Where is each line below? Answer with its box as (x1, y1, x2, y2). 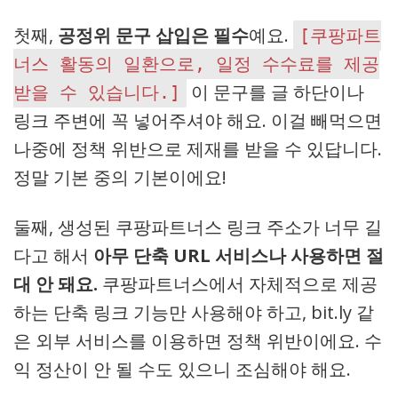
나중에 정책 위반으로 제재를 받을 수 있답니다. (13, 137, 382, 161)
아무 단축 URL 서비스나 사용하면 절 (93, 243, 384, 267)
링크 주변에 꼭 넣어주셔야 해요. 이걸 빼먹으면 (13, 108, 382, 132)
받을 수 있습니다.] (13, 82, 180, 103)
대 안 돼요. (13, 272, 98, 296)
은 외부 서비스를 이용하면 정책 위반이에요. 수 (13, 329, 382, 353)
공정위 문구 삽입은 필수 (58, 23, 249, 47)
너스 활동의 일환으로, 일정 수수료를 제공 (13, 53, 379, 75)
